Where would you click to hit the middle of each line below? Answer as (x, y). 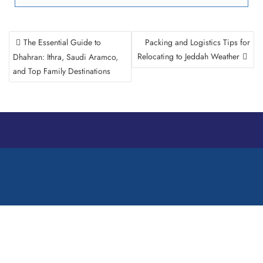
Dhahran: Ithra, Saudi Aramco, (65, 57)
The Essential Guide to (62, 43)
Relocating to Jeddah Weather (188, 57)
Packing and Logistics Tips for (198, 43)
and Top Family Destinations (62, 71)
